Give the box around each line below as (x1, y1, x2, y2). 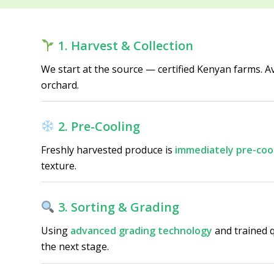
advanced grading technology (70, 223, 212, 237)
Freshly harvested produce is (41, 143, 175, 157)
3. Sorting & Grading (57, 199, 179, 216)
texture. (41, 158, 76, 172)
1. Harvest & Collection (57, 37, 193, 54)
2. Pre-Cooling (57, 118, 140, 135)
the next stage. (41, 239, 109, 253)
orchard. (41, 78, 79, 92)
